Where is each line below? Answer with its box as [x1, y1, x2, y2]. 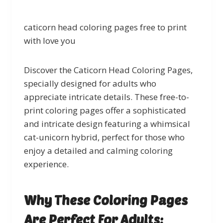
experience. [24, 158, 69, 170]
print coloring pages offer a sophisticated [24, 104, 186, 116]
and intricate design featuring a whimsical [24, 117, 190, 129]
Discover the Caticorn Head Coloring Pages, [24, 64, 193, 76]
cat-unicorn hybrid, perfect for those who [24, 131, 185, 143]
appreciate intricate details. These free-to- [24, 91, 189, 103]
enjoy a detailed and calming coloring [24, 144, 173, 156]
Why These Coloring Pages [24, 192, 188, 208]
